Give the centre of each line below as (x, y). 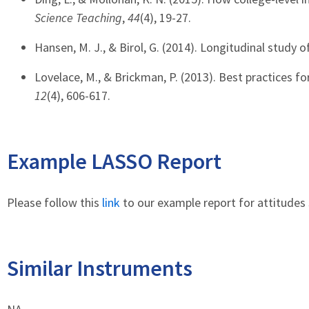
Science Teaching (78, 18)
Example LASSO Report (114, 161)
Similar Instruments (100, 268)
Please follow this (54, 202)
